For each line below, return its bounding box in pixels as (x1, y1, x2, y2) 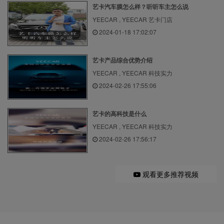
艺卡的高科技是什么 (92, 108, 146, 118)
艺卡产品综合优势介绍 (92, 55, 152, 64)
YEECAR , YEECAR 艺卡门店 (92, 14, 172, 23)
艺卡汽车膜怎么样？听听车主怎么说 (92, 1, 188, 11)
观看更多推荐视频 (140, 168, 198, 179)
